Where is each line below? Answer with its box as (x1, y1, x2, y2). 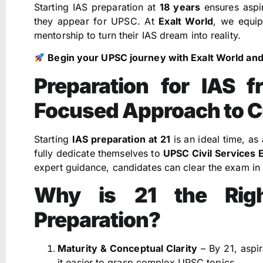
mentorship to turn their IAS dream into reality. (34, 29, 241, 41)
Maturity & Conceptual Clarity (58, 242, 197, 255)
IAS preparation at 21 (72, 133, 170, 145)
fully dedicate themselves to (34, 147, 164, 159)
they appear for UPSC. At (34, 15, 159, 27)
